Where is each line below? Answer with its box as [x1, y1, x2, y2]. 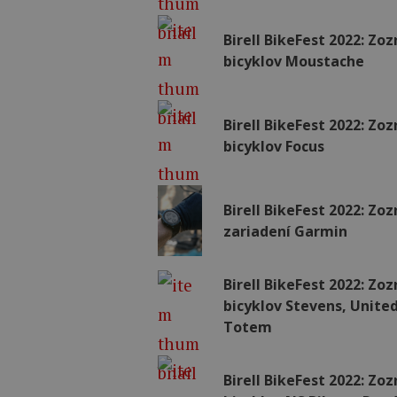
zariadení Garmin [223, 222, 348, 241]
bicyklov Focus [223, 136, 325, 156]
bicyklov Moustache [223, 51, 365, 71]
